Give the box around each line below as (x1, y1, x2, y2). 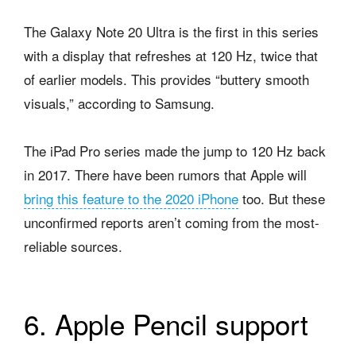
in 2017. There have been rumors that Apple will (24, 164, 307, 184)
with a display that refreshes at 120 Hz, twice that (24, 44, 318, 65)
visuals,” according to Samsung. (24, 92, 215, 113)
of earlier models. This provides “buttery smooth (24, 68, 309, 89)
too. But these (238, 188, 325, 208)
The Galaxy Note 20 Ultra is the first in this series (24, 21, 319, 41)
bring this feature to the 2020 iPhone (24, 188, 238, 208)
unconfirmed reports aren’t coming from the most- (24, 211, 319, 232)
